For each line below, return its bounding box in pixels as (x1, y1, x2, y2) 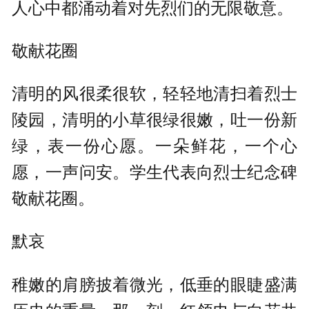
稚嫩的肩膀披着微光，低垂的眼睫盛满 (12, 275, 297, 294)
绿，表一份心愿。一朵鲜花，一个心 (12, 137, 297, 156)
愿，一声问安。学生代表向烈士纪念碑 (12, 163, 297, 182)
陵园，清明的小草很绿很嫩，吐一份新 (12, 110, 297, 130)
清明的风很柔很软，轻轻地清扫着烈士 (12, 84, 297, 103)
